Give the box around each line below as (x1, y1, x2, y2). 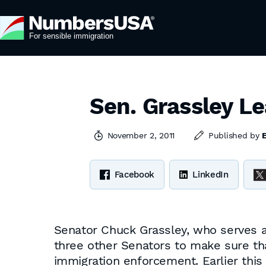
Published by (208, 131, 262, 140)
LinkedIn (192, 169, 229, 180)
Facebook (114, 169, 155, 180)
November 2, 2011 (107, 131, 175, 140)
